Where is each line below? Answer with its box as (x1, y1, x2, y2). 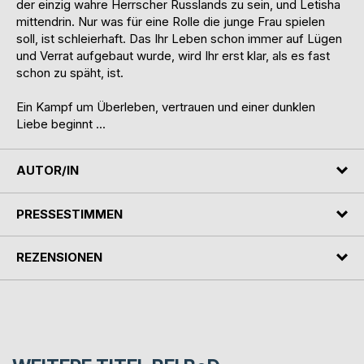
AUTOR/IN (16, 162, 79, 179)
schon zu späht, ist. (16, 65, 123, 81)
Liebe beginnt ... (16, 116, 106, 132)
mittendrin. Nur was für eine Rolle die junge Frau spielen (16, 14, 325, 30)
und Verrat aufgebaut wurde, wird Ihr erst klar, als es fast (16, 48, 330, 64)
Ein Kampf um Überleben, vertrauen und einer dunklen (16, 99, 315, 115)
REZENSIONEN (16, 249, 102, 266)
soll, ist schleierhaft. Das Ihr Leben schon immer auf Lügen (16, 31, 342, 47)
